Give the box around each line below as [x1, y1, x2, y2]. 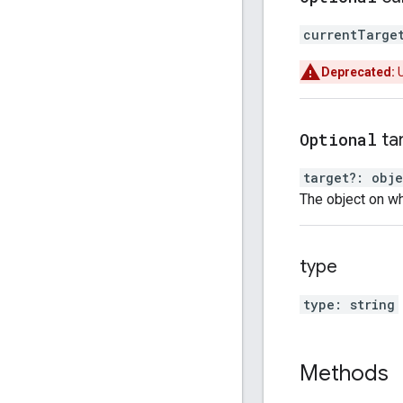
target [303, 168, 349, 186]
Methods [300, 359, 389, 387]
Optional [300, 128, 377, 150]
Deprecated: [321, 64, 395, 79]
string [350, 295, 395, 313]
